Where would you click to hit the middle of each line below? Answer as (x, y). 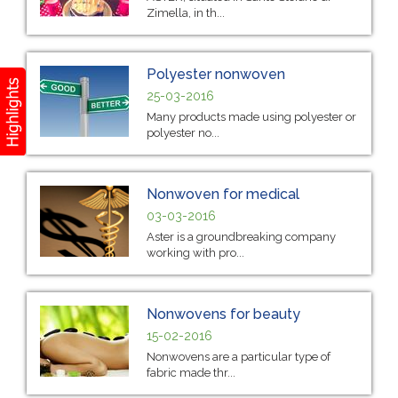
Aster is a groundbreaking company (241, 236)
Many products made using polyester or (251, 116)
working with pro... (195, 252)
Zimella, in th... (186, 12)
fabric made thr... (191, 372)
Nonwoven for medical (223, 194)
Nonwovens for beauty (223, 314)
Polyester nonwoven (216, 74)
